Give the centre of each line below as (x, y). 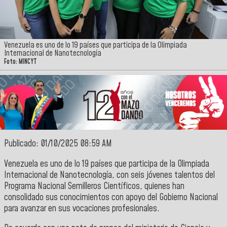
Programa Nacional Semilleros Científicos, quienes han (94, 186)
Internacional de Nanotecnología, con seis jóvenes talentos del (109, 175)
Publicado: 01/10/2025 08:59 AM (58, 144)
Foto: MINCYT (21, 62)
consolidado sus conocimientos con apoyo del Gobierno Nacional (111, 197)
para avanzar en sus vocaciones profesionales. (82, 209)
